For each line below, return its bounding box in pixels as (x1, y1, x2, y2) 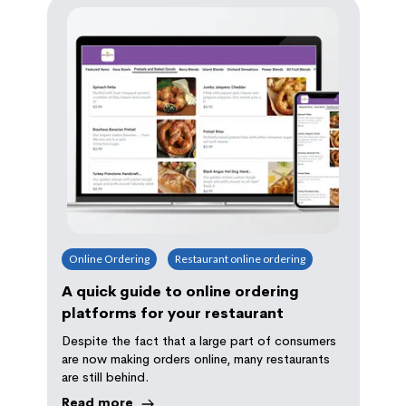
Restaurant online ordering (174, 251, 305, 266)
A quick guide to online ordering (61, 281, 299, 301)
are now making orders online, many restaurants (61, 350, 330, 367)
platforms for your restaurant (61, 303, 284, 323)
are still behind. (61, 368, 149, 385)
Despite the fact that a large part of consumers (61, 332, 336, 349)
